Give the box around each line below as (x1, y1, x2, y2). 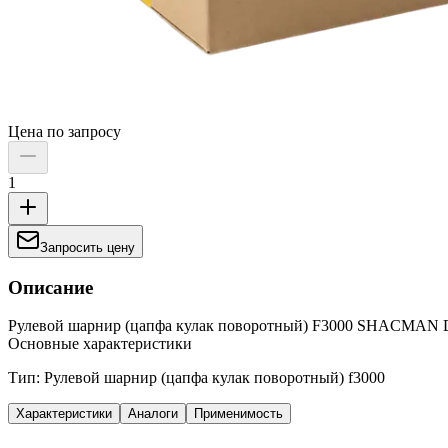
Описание (8, 276, 93, 298)
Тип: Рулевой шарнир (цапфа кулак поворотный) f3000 (8, 369, 385, 387)
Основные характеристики (8, 335, 192, 353)
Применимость (194, 406, 283, 422)
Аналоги (128, 406, 178, 422)
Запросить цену (40, 239, 135, 255)
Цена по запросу (8, 122, 121, 140)
